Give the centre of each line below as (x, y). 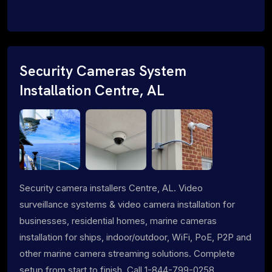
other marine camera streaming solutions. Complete (127, 253)
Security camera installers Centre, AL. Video (111, 188)
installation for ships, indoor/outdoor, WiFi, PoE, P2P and (135, 237)
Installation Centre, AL (92, 90)
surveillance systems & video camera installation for (127, 204)
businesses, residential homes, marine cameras (118, 220)
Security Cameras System (103, 71)
